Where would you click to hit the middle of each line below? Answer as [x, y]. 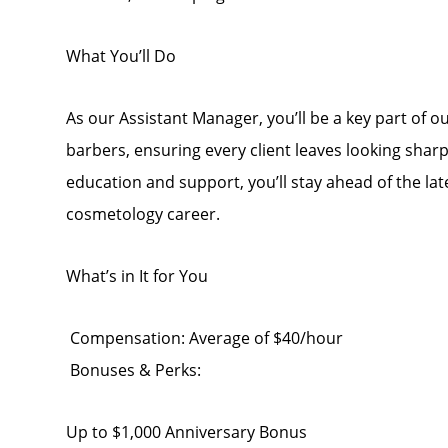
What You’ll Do [120, 56]
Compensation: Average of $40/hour [204, 338]
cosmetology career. [142, 214]
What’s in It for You [136, 276]
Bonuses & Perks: [133, 370]
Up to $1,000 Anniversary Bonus [186, 432]
